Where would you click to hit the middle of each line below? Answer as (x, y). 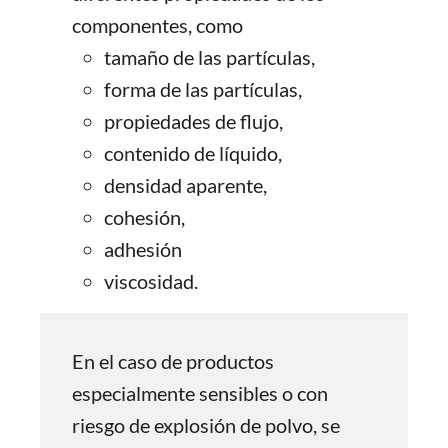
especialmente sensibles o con (200, 393)
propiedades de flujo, (193, 121)
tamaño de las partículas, (209, 57)
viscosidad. (151, 281)
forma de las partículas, (203, 89)
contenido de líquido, (193, 153)
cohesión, (144, 217)
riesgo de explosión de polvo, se (206, 425)
